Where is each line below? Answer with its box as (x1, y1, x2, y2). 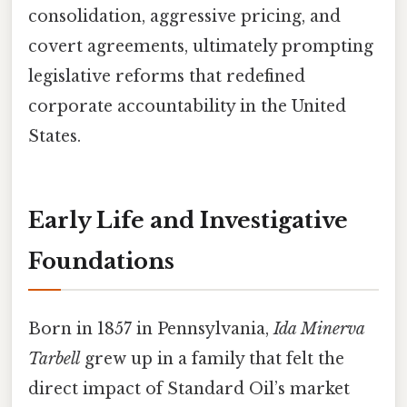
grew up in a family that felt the (80, 348, 344, 369)
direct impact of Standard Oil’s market (28, 378, 350, 399)
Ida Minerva (273, 318, 364, 339)
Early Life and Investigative (28, 206, 348, 233)
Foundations (28, 247, 174, 274)
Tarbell (28, 348, 80, 369)
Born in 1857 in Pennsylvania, (28, 318, 273, 339)
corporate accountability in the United (28, 95, 346, 116)
